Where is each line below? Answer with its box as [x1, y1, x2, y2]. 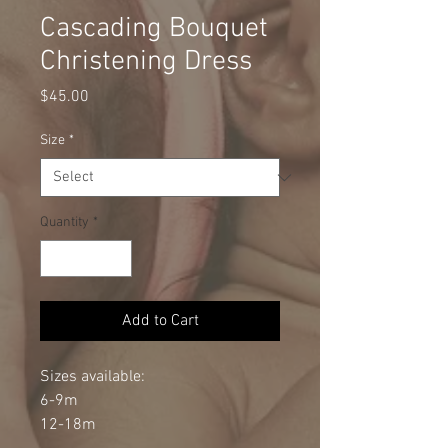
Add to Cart [121, 311, 199, 332]
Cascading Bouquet [40, 12, 268, 47]
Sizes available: [40, 367, 145, 388]
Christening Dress [40, 45, 252, 80]
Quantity [40, 214, 89, 232]
